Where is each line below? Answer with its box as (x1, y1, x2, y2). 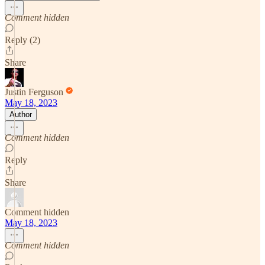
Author (9, 109, 32, 119)
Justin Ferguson (5, 86, 63, 97)
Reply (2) (5, 34, 40, 45)
